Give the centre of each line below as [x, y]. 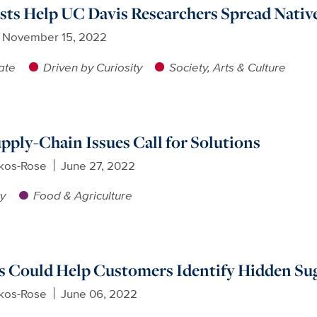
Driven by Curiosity [92, 67]
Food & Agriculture [82, 195]
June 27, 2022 [98, 165]
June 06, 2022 [99, 294]
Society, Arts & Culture [228, 67]
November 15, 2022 [54, 37]
